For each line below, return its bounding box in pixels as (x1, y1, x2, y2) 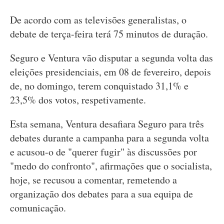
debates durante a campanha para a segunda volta (10, 131, 209, 144)
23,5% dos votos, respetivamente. (10, 93, 146, 106)
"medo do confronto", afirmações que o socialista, (10, 159, 212, 172)
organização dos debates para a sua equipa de (10, 187, 193, 200)
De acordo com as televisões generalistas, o (10, 13, 186, 26)
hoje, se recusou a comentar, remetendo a (10, 173, 177, 186)
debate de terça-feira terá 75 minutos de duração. (10, 27, 208, 40)
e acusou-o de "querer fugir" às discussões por (10, 145, 197, 158)
